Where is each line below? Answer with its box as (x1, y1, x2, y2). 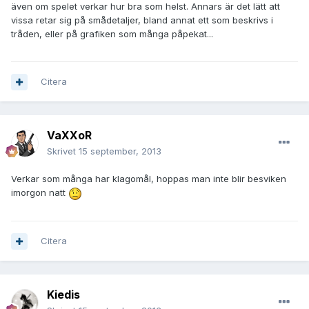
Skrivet (47, 146, 79, 157)
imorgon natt (11, 187, 68, 199)
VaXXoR (47, 128, 92, 143)
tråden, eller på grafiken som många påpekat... (11, 28, 213, 40)
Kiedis (47, 288, 80, 302)
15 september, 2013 (79, 146, 161, 157)
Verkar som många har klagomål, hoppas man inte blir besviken (11, 173, 286, 185)
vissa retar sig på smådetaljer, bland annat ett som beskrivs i (11, 14, 273, 26)
